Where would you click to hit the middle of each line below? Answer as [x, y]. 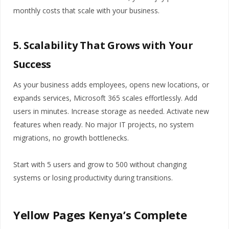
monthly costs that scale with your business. [86, 10]
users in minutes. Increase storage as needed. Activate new [111, 111]
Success [32, 64]
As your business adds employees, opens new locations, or [111, 84]
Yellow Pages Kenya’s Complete [100, 215]
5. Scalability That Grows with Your [103, 45]
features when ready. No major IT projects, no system [104, 124]
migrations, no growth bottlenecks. [71, 138]
